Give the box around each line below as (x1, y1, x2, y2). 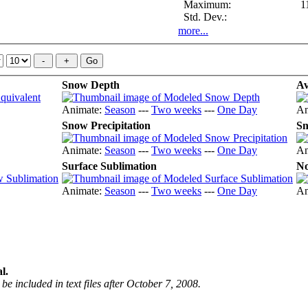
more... (178, 24, 208, 36)
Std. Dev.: (178, 10, 227, 23)
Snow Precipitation (62, 120, 151, 132)
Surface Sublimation (62, 160, 157, 173)
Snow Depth (62, 79, 120, 91)
